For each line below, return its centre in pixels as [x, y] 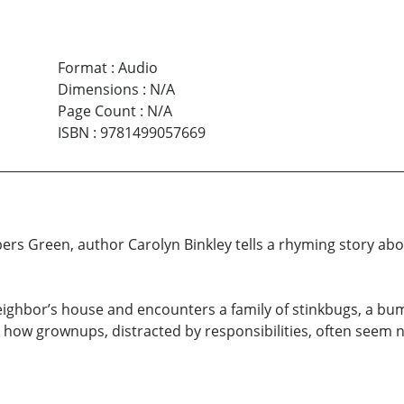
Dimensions [98, 89]
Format [82, 67]
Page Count [96, 110]
